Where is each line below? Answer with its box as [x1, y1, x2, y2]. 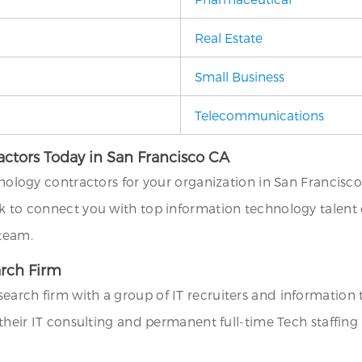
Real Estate [195, 30, 263, 45]
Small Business [195, 69, 284, 84]
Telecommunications [195, 107, 324, 123]
